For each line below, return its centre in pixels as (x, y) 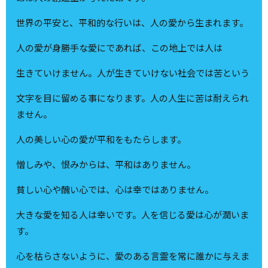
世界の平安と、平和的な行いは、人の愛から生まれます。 (133, 23)
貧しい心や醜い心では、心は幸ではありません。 (115, 190)
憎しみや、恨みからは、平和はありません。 (106, 165)
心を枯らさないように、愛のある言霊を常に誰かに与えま (133, 256)
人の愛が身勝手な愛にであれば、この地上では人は (120, 48)
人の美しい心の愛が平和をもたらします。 (101, 139)
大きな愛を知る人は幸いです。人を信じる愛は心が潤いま (133, 215)
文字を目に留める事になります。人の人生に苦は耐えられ (133, 98)
